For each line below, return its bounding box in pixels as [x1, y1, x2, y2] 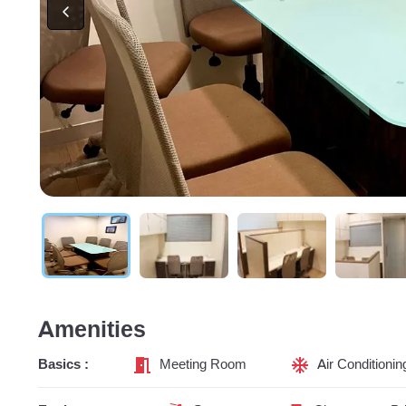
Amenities [38, 315, 146, 344]
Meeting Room [159, 355, 246, 373]
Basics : [38, 355, 89, 373]
